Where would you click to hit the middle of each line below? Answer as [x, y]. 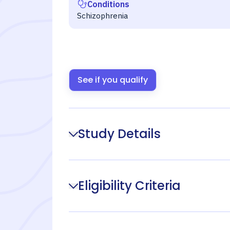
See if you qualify [113, 80]
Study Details [119, 134]
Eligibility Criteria [129, 186]
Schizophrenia [102, 16]
